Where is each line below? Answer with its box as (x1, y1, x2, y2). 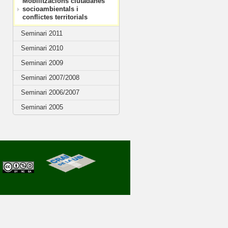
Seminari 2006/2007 (21, 89, 79, 96)
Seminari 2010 (21, 44, 63, 52)
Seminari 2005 (21, 103, 63, 111)
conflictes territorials (22, 13, 88, 21)
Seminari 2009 (21, 59, 63, 67)
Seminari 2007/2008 (21, 74, 79, 81)
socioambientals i (22, 5, 78, 13)
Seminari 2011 (21, 30, 63, 37)
